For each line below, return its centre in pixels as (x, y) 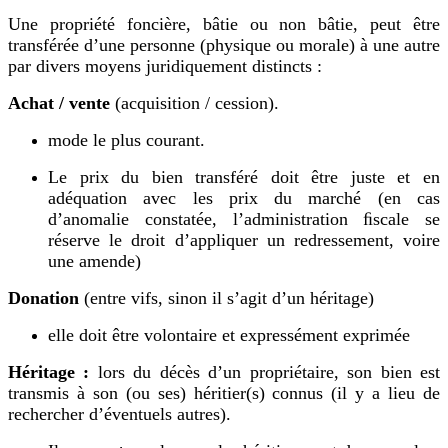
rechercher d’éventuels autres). (119, 413)
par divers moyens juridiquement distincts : (165, 65)
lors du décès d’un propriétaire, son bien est (265, 371)
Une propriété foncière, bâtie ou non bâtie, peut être (224, 23)
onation (52, 297)
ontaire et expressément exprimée (288, 334)
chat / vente (68, 102)
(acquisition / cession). (197, 102)
